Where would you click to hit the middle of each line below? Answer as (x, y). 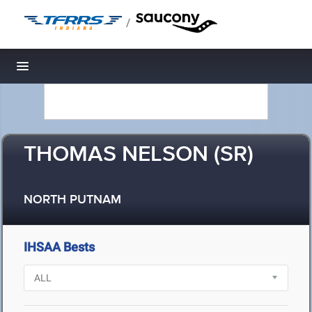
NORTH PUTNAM (72, 200)
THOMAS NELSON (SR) (139, 155)
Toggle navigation (70, 70)
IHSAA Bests (59, 247)
